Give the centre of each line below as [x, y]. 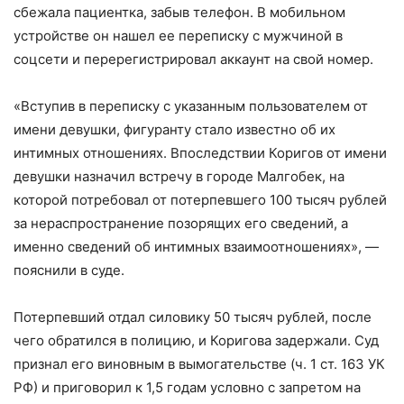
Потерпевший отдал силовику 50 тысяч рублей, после [193, 317]
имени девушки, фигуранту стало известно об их [174, 130]
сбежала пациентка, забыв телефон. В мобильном [179, 13]
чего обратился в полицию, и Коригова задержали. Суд [196, 341]
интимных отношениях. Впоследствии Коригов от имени [200, 153]
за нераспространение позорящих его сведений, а [181, 224]
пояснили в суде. [69, 271]
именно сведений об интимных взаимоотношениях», [189, 247]
